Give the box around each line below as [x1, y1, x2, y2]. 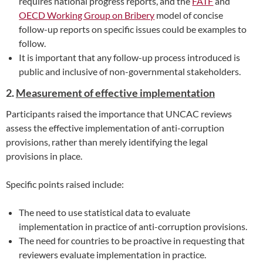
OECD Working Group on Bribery [19, 9, 155, 21]
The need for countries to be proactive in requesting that [19, 235, 245, 247]
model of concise [154, 9, 224, 21]
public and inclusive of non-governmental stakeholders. [19, 65, 243, 77]
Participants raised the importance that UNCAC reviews [6, 108, 232, 120]
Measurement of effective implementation [16, 86, 215, 100]
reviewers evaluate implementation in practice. [19, 249, 208, 261]
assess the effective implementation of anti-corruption [6, 122, 224, 134]
